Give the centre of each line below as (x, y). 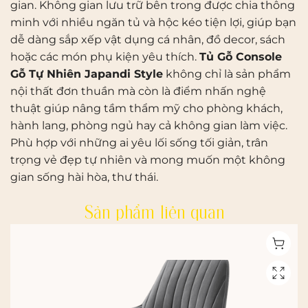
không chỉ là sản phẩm (227, 74)
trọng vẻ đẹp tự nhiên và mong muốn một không (148, 159)
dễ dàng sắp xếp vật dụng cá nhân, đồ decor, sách (148, 39)
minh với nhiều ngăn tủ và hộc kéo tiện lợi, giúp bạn (153, 22)
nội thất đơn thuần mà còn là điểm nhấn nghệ (138, 91)
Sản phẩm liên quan (154, 211)
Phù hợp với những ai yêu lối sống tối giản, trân (139, 142)
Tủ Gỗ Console (241, 56)
